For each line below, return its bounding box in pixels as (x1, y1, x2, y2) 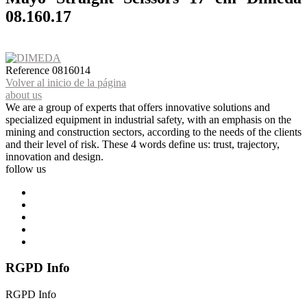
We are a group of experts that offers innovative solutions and (5, 101, 270, 113)
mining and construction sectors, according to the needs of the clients (5, 125, 302, 138)
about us (5, 88, 42, 101)
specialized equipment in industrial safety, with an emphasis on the (5, 113, 291, 125)
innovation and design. (5, 150, 103, 162)
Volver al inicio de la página (5, 76, 126, 88)
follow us (5, 162, 46, 175)
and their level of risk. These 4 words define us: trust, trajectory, (5, 138, 280, 150)
